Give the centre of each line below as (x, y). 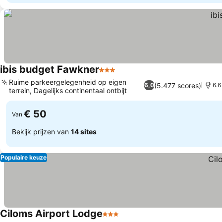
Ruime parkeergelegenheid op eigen (68, 82)
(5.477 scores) (178, 85)
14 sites (84, 131)
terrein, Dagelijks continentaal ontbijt (68, 90)
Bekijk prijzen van (41, 131)
